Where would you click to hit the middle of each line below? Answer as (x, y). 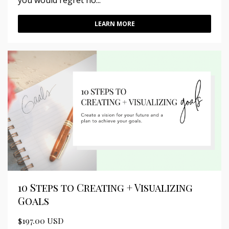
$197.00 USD (41, 221)
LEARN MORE (114, 24)
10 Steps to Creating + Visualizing (105, 188)
